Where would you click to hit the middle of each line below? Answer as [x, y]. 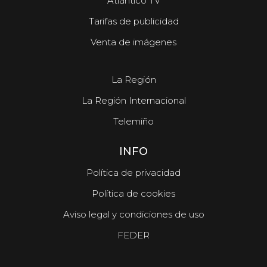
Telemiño [133, 121]
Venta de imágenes [133, 42]
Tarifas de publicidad [133, 21]
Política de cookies [133, 193]
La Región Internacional [133, 100]
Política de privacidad [133, 172]
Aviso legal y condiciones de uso [133, 214]
